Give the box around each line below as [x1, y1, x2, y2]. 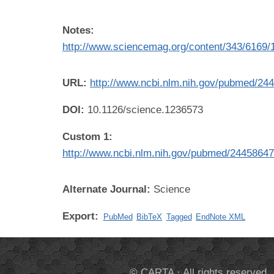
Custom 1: [62, 130, 113, 143]
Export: [62, 210, 102, 222]
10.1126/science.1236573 [87, 103, 203, 116]
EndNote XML [196, 212, 246, 221]
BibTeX [136, 212, 163, 221]
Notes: [62, 24, 94, 36]
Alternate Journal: [62, 183, 154, 195]
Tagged [166, 212, 192, 221]
